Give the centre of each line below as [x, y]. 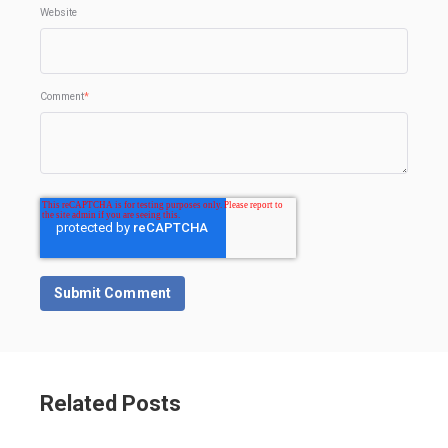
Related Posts [110, 404]
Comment [62, 97]
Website [58, 12]
